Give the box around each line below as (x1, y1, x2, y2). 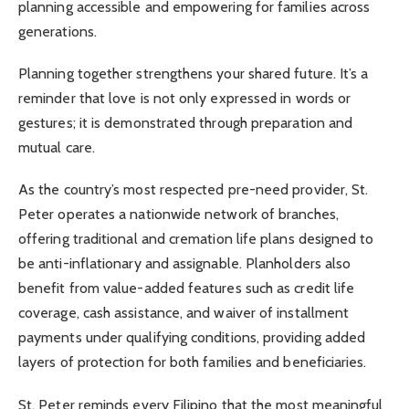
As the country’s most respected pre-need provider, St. (18, 181, 369, 199)
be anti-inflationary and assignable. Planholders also (18, 255, 351, 273)
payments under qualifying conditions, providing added (18, 329, 366, 347)
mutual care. (18, 139, 95, 157)
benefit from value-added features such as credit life (18, 279, 355, 298)
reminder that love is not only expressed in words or (18, 89, 351, 108)
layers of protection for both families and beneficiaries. (18, 353, 367, 372)
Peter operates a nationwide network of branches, (18, 205, 339, 224)
